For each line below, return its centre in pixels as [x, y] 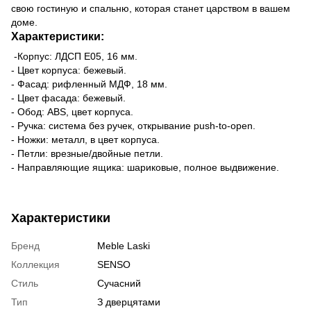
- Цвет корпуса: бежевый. [69, 70]
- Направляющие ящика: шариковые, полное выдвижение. [145, 167]
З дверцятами [129, 302]
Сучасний [119, 283]
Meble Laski [124, 245]
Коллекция [35, 264]
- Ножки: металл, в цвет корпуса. [85, 139]
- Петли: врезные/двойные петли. [87, 153]
